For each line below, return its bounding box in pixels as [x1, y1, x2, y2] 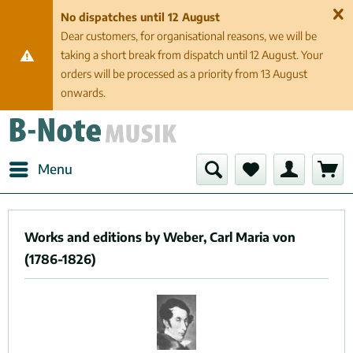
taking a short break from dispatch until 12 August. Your [61, 48, 324, 61]
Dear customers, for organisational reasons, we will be [61, 29, 318, 43]
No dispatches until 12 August [61, 10, 221, 24]
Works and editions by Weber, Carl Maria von [24, 229, 295, 245]
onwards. [61, 86, 106, 99]
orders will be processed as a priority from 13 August [61, 67, 308, 80]
